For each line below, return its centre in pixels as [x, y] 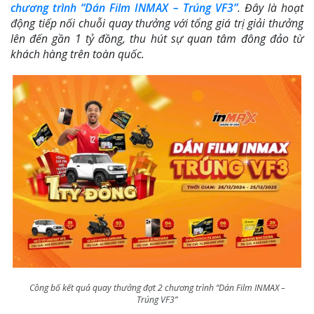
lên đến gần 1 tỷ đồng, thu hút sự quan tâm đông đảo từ [157, 39]
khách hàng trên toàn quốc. [77, 54]
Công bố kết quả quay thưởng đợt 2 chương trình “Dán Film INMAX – [157, 287]
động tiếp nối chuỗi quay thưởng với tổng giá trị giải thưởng [157, 23]
